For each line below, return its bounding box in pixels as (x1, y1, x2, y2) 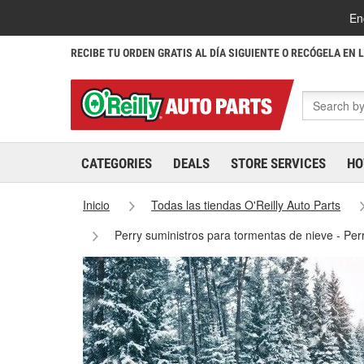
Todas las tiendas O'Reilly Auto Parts (151, 197, 341, 213)
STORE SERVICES (231, 155, 326, 171)
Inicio (83, 197, 110, 213)
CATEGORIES (81, 155, 152, 171)
